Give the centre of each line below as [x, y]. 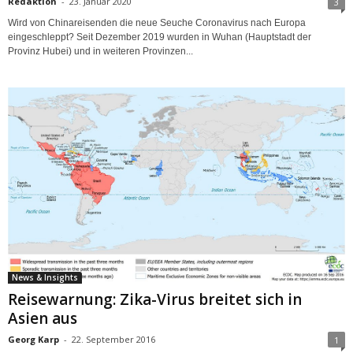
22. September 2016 [113, 340]
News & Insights [45, 278]
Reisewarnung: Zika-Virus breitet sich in [155, 300]
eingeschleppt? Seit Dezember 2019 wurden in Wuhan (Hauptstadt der [160, 37]
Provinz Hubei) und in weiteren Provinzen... [100, 51]
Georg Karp [33, 340]
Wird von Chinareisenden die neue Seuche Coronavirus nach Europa [157, 22]
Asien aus [43, 319]
